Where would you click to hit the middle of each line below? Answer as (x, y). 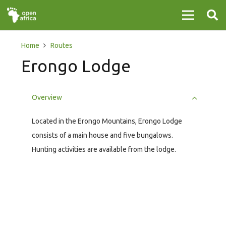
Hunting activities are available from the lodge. (105, 150)
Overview (47, 97)
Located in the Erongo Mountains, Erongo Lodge (107, 121)
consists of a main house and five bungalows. (102, 135)
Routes (61, 45)
